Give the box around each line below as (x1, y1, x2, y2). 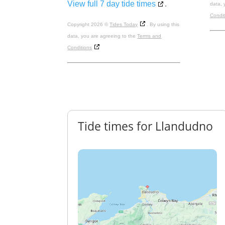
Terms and (137, 33, 162, 39)
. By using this (147, 22, 180, 28)
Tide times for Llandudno (78, 118, 213, 134)
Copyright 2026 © (67, 22, 110, 28)
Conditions (67, 45, 92, 51)
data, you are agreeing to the (67, 33, 138, 39)
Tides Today (109, 22, 138, 28)
